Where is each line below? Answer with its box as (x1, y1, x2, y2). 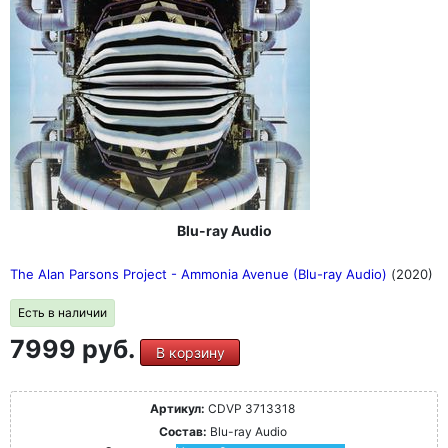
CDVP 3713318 (205, 401, 295, 416)
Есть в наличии (18, 305, 107, 320)
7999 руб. (10, 334, 140, 364)
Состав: (158, 424, 207, 439)
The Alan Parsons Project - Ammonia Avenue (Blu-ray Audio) (10, 266, 391, 282)
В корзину (155, 344, 225, 361)
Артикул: (150, 401, 205, 416)
